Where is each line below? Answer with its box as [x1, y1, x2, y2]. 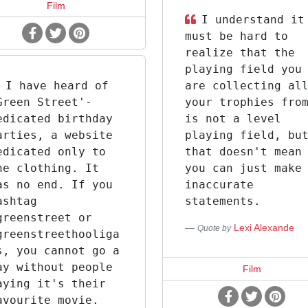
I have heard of [5, 79, 109, 92]
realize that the [184, 46, 295, 59]
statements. [184, 195, 261, 208]
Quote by [197, 223, 231, 233]
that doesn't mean [184, 145, 302, 158]
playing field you [184, 63, 302, 76]
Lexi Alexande [233, 222, 294, 233]
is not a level [184, 112, 281, 125]
